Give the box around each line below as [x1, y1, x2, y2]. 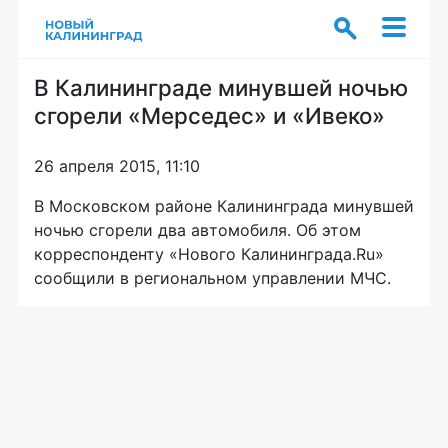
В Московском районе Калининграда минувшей [34, 196, 414, 216]
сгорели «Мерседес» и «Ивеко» [34, 102, 385, 129]
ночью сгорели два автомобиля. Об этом [34, 220, 361, 240]
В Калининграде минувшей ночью [34, 74, 408, 101]
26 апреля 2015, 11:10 [34, 156, 200, 176]
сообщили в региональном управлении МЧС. [34, 268, 391, 288]
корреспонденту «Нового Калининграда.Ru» [34, 244, 384, 264]
